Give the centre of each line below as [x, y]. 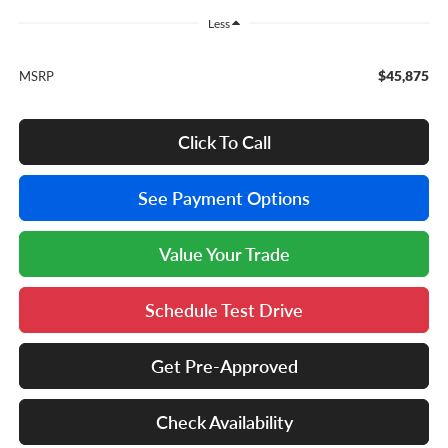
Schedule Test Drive [224, 309]
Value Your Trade [224, 253]
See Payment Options [224, 197]
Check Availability [224, 421]
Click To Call [224, 141]
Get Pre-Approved [224, 365]
